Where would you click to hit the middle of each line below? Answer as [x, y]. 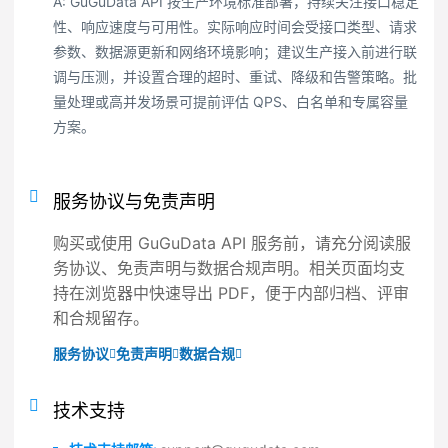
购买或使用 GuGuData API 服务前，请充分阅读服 [232, 243]
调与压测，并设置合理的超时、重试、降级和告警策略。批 [235, 76]
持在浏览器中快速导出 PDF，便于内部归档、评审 [231, 293]
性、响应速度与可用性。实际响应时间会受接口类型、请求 [235, 26]
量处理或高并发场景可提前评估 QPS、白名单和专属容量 [230, 101]
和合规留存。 [101, 318]
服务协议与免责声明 [134, 201]
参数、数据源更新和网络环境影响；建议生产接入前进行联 [235, 51]
